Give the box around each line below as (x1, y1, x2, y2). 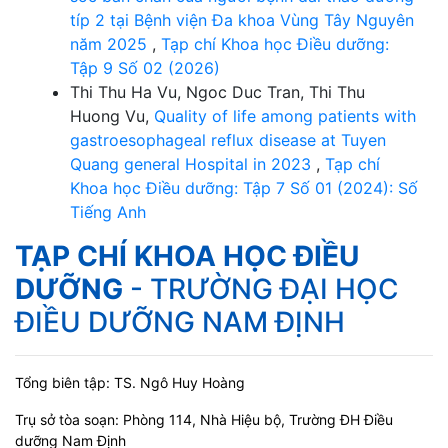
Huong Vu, (70, 105, 154, 126)
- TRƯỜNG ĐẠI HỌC (123, 271, 399, 306)
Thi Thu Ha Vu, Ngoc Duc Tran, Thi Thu (70, 81, 365, 102)
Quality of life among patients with (154, 105, 416, 126)
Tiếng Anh (70, 201, 146, 222)
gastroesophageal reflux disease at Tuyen (70, 129, 386, 150)
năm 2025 (70, 33, 152, 54)
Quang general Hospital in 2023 (70, 153, 316, 174)
